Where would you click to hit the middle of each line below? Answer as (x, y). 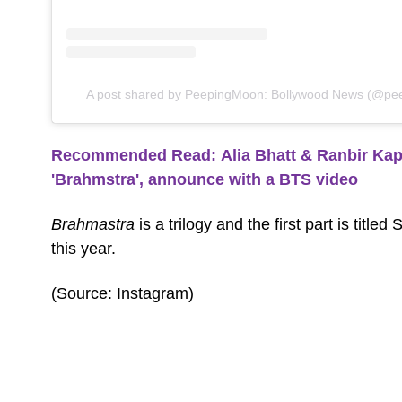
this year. (88, 248)
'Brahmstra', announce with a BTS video (205, 179)
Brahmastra (93, 224)
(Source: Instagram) (122, 293)
